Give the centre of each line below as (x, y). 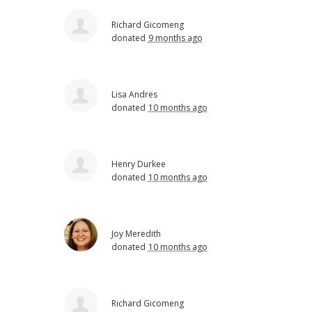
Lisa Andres (135, 94)
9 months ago (175, 38)
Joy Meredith (136, 233)
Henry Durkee (139, 164)
